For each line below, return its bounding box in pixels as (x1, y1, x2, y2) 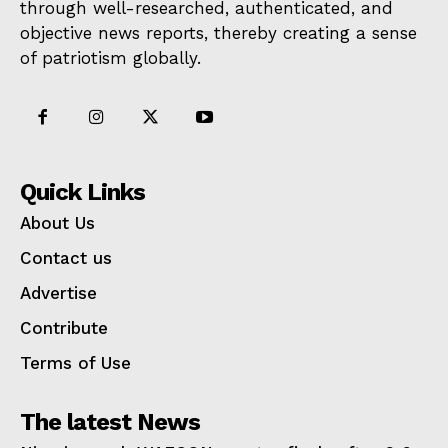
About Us (20, 212, 95, 233)
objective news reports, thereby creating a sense (20, 22, 417, 43)
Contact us (20, 247, 112, 268)
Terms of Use (20, 352, 131, 373)
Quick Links (20, 177, 145, 206)
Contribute (20, 317, 108, 338)
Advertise (20, 282, 97, 303)
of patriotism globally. (20, 47, 201, 68)
